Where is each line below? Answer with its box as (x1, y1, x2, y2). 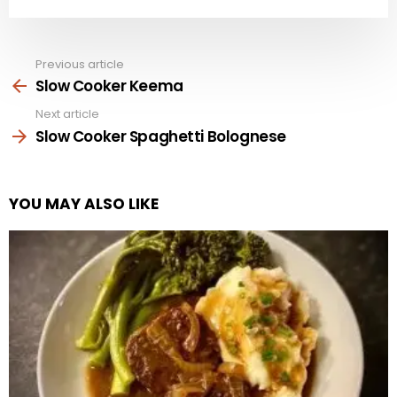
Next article (35, 105, 99, 123)
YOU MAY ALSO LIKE (9, 192, 159, 214)
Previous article (35, 55, 124, 73)
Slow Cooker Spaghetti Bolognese (35, 125, 286, 147)
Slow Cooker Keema (35, 75, 183, 97)
